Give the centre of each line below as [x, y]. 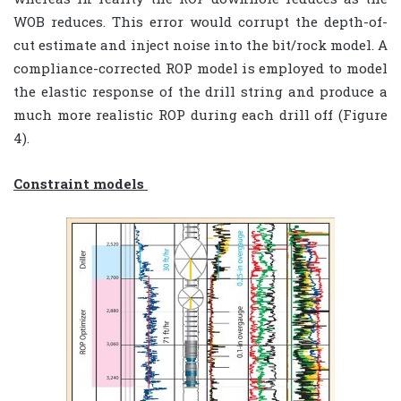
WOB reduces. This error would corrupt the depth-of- [200, 21]
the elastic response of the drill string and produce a [200, 91]
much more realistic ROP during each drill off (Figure [200, 114]
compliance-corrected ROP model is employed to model [200, 68]
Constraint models [79, 183]
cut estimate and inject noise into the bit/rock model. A [200, 44]
